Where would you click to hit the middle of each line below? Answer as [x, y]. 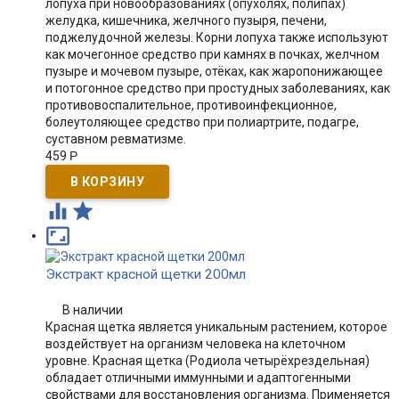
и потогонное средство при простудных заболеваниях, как [217, 88]
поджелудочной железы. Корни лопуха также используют [216, 37]
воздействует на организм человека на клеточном [195, 344]
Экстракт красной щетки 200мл [145, 274]
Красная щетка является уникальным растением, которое [216, 327]
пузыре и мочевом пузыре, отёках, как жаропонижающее [214, 71]
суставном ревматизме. [115, 139]
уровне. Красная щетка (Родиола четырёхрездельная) [207, 361]
